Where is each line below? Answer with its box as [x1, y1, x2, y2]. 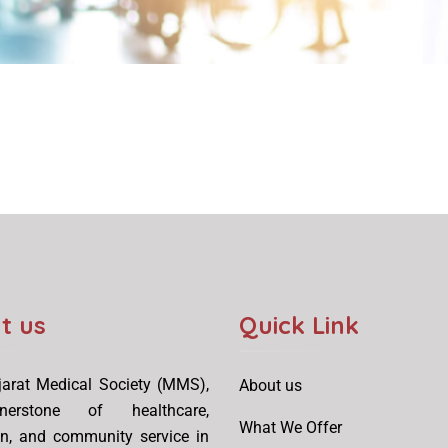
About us [239, 375, 302, 395]
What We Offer [239, 417, 342, 437]
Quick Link [239, 309, 359, 340]
